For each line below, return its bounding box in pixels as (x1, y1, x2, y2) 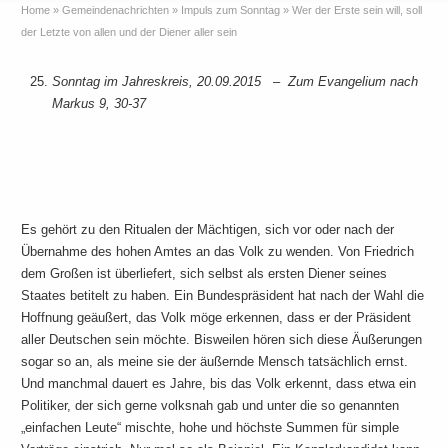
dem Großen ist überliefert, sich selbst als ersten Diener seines (21, 266, 388, 281)
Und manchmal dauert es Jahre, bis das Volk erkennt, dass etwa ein (21, 376, 417, 391)
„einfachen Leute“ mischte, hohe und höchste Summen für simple (21, 420, 400, 435)
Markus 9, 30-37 (51, 96, 146, 111)
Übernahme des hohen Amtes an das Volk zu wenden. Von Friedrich (21, 244, 415, 259)
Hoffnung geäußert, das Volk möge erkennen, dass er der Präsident (21, 310, 412, 325)
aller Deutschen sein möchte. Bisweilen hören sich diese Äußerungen (21, 332, 423, 347)
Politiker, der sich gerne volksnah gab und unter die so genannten (21, 398, 400, 413)
